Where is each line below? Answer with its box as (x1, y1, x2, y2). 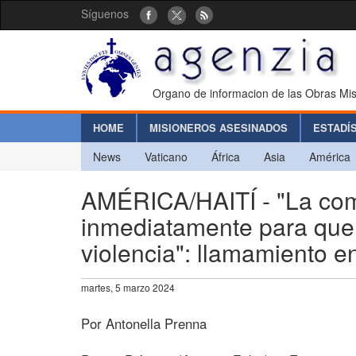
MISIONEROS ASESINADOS (149, 119, 288, 135)
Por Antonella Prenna (81, 313, 207, 333)
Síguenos (81, 6, 129, 21)
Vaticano (145, 148, 188, 164)
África (211, 148, 240, 164)
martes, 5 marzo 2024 (81, 280, 175, 294)
